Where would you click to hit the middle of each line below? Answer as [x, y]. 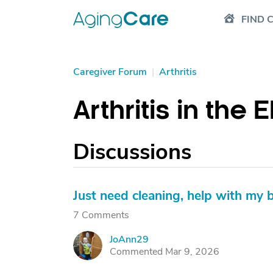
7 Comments [101, 215]
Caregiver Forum [110, 72]
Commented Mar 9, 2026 [165, 252]
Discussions [132, 152]
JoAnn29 [129, 239]
